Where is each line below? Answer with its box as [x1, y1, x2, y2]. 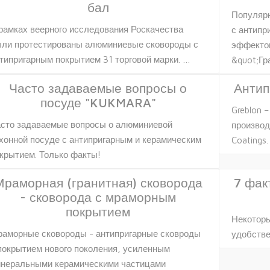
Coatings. [231, 134, 268, 145]
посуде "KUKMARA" [40, 95, 156, 110]
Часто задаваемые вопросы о [9, 80, 187, 95]
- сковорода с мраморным [20, 189, 177, 204]
